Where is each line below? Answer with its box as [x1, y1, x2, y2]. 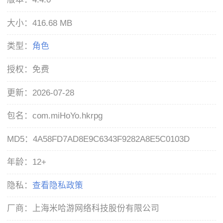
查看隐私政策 [32, 180, 84, 190]
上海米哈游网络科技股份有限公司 [32, 204, 160, 214]
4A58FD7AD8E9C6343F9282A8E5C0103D [33, 134, 190, 144]
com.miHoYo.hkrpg [32, 111, 103, 121]
